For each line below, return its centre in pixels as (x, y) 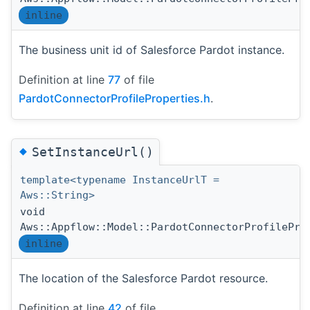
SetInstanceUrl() (93, 152)
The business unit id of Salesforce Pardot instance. (152, 50)
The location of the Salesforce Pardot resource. (143, 278)
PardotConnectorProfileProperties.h (115, 99)
